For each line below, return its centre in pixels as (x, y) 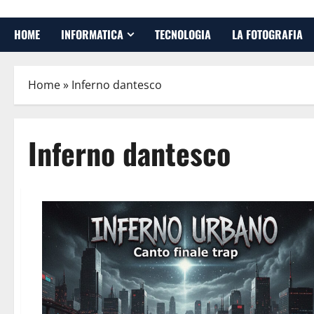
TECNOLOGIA (183, 34)
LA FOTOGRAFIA (267, 34)
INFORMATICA (92, 34)
